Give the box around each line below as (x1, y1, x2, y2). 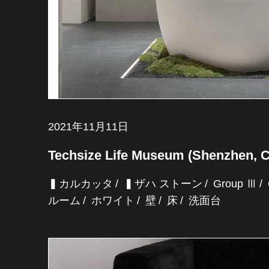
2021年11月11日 (48, 121, 128, 133)
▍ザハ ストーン (124, 178, 202, 190)
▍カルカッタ (48, 178, 113, 190)
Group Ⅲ (213, 178, 257, 190)
